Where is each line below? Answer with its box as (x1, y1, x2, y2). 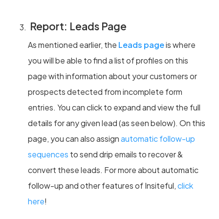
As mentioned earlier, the (27, 39, 118, 50)
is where (164, 39, 196, 50)
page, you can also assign (27, 133, 121, 144)
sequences (27, 149, 68, 159)
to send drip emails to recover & (68, 149, 183, 159)
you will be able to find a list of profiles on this (27, 55, 188, 66)
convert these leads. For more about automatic (27, 164, 198, 175)
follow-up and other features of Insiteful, (27, 180, 177, 191)
